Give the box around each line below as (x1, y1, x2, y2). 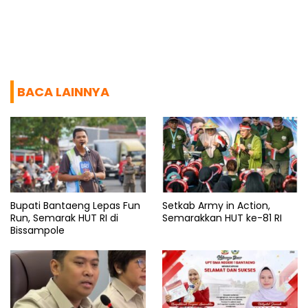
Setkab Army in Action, (162, 199, 270, 213)
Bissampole (10, 223, 65, 238)
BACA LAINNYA (17, 82, 109, 100)
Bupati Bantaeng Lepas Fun (10, 199, 140, 213)
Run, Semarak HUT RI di (10, 211, 118, 225)
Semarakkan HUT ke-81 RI (162, 211, 282, 225)
